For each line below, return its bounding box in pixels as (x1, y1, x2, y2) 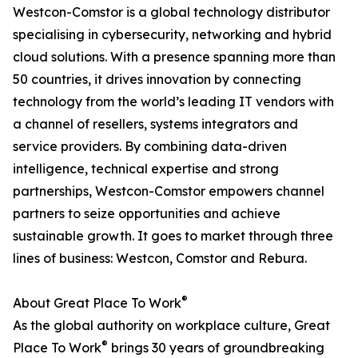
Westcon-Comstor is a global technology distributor (13, 4, 330, 21)
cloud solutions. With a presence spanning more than (13, 49, 336, 66)
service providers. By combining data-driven (13, 138, 287, 155)
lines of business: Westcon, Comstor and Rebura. (13, 250, 307, 267)
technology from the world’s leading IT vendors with (13, 93, 334, 110)
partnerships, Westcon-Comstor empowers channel (13, 183, 324, 200)
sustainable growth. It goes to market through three (13, 228, 333, 245)
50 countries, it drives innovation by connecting (13, 71, 301, 88)
